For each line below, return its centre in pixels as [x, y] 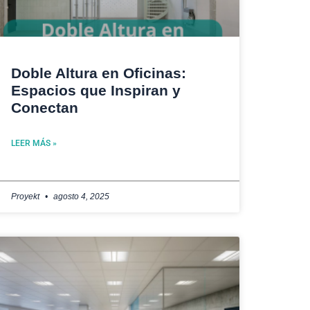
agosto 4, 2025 [80, 196]
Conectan [45, 107]
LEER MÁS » [34, 143]
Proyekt [26, 196]
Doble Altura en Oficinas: [99, 73]
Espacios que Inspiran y [96, 90]
